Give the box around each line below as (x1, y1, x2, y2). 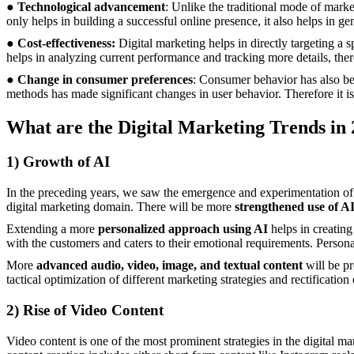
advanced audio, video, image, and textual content (36, 258, 306, 273)
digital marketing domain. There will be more (6, 200, 235, 214)
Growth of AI (23, 153, 110, 171)
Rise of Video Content (23, 301, 164, 318)
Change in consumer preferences (17, 72, 193, 86)
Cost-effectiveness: (17, 36, 115, 50)
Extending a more (6, 222, 98, 236)
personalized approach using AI (98, 222, 268, 236)
